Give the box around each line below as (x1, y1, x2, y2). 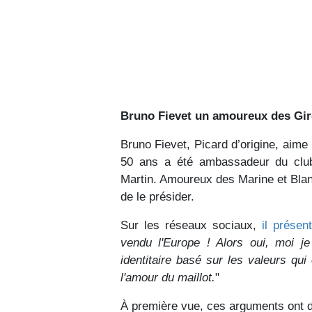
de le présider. (120, 189, 194, 203)
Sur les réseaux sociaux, (120, 218, 262, 232)
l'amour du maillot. (120, 270, 215, 284)
